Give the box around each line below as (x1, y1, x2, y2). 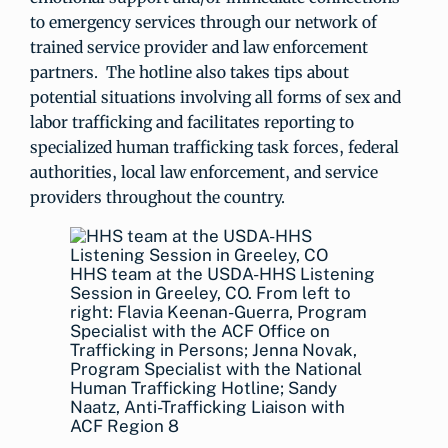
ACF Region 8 (70, 416, 179, 436)
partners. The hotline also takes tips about (30, 62, 349, 82)
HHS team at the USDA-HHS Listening (70, 264, 375, 284)
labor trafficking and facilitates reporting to (30, 112, 354, 132)
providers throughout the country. (30, 187, 285, 207)
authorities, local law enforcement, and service (30, 162, 378, 182)
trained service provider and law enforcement (30, 37, 368, 57)
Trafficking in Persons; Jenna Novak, (70, 340, 357, 360)
